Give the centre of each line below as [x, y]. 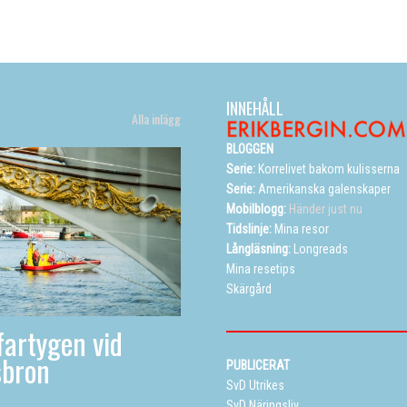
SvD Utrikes [255, 385]
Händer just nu [324, 209]
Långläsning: [258, 249]
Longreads [321, 249]
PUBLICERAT [258, 365]
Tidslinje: [249, 229]
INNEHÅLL [255, 108]
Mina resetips [261, 269]
